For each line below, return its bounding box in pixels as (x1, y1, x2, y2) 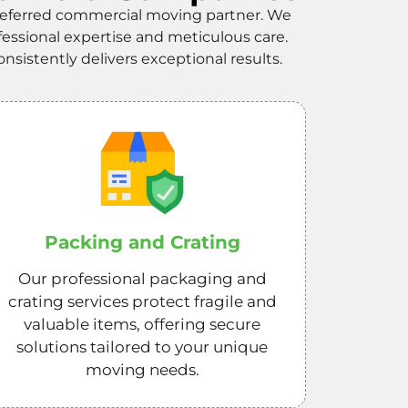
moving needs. (85, 361, 199, 380)
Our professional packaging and (17, 270, 267, 289)
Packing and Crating (44, 231, 240, 254)
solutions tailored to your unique (16, 338, 268, 357)
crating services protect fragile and (7, 292, 277, 311)
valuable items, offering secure (24, 315, 260, 334)
